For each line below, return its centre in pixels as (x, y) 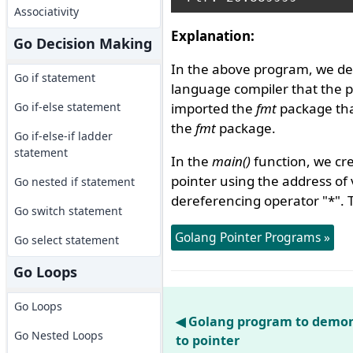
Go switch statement (68, 211)
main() (231, 161)
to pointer (207, 340)
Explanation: (212, 36)
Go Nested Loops (58, 335)
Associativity (46, 11)
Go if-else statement (67, 107)
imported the (213, 108)
